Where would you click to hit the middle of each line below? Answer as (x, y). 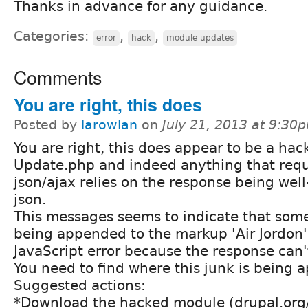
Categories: (53, 36)
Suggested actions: (80, 285)
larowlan (109, 124)
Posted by (47, 124)
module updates (200, 37)
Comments (58, 76)
